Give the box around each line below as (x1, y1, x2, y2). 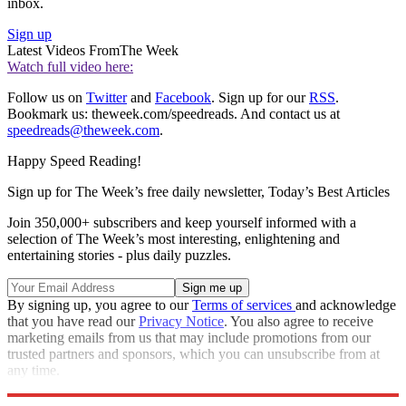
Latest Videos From (7, 43, 120, 59)
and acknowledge (295, 297, 396, 314)
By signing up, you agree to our (7, 297, 192, 314)
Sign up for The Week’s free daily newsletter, (7, 184, 268, 200)
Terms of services (192, 297, 295, 314)
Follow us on (7, 90, 86, 106)
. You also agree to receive (224, 314, 373, 330)
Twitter (86, 90, 127, 106)
